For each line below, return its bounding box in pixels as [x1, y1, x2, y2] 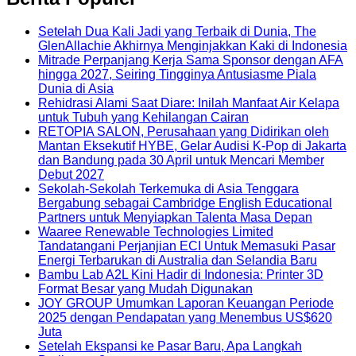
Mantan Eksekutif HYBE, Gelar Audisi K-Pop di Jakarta [38, 139, 346, 153]
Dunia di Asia [38, 82, 114, 96]
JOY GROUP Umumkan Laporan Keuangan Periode [38, 296, 334, 311]
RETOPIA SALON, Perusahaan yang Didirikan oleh [38, 125, 329, 139]
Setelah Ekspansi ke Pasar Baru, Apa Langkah [38, 339, 302, 354]
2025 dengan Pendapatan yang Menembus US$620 [38, 311, 332, 325]
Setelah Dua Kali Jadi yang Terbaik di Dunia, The [38, 25, 316, 39]
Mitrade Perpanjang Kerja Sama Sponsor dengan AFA [38, 53, 343, 68]
